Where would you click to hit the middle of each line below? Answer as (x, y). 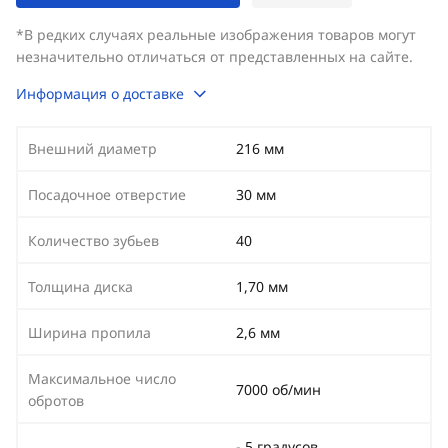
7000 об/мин (278, 389)
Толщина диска (80, 286)
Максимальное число (102, 378)
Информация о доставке (100, 93)
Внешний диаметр (92, 148)
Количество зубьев (93, 240)
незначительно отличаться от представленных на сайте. (214, 56)
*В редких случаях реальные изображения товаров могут (216, 34)
